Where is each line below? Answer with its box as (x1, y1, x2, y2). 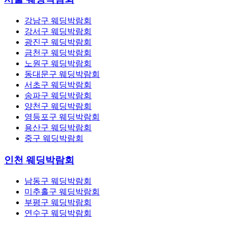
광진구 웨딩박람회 (24, 38, 92, 46)
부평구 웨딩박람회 (24, 198, 92, 207)
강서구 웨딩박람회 (24, 27, 92, 36)
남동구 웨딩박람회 (24, 177, 92, 186)
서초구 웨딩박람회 (24, 80, 92, 89)
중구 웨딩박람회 (24, 134, 83, 142)
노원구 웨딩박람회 (24, 59, 92, 68)
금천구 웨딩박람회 (24, 48, 92, 57)
